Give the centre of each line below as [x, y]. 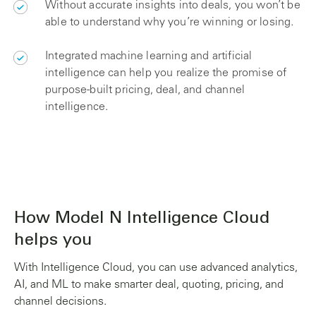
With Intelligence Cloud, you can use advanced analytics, [156, 268]
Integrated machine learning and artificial [149, 56]
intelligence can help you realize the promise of [166, 73]
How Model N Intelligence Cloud [142, 219]
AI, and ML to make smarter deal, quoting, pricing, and [149, 285]
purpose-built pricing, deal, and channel [145, 90]
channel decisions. [60, 302]
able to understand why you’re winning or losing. [170, 23]
